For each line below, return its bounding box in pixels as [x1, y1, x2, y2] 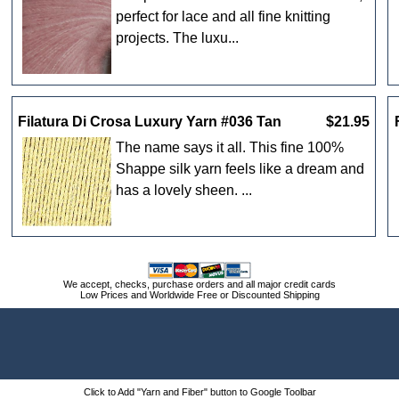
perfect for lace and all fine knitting [116, 9, 331, 25]
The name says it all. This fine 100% [116, 139, 345, 155]
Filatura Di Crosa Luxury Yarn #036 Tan [18, 113, 282, 129]
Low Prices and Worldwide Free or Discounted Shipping [79, 289, 320, 301]
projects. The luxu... [116, 30, 240, 46]
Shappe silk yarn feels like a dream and [116, 160, 365, 176]
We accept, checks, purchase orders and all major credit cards [63, 279, 336, 290]
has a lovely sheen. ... [116, 182, 253, 198]
